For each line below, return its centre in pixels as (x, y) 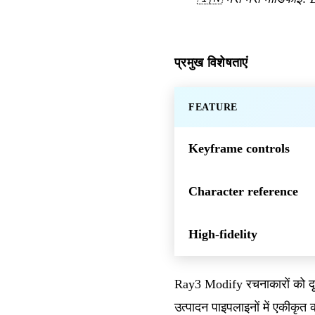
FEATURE (213, 107)
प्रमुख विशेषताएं (211, 62)
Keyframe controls (239, 148)
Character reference (243, 191)
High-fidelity (223, 234)
